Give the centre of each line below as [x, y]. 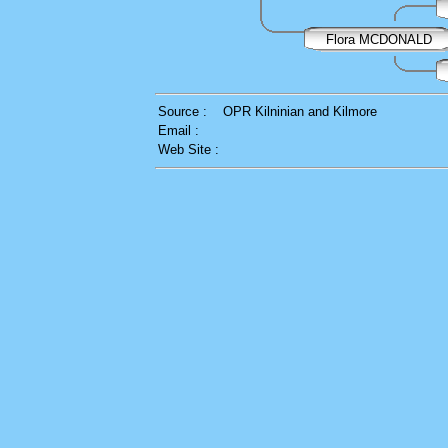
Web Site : [188, 149]
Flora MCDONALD [379, 39]
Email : [178, 130]
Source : [182, 111]
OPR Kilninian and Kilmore [300, 111]
